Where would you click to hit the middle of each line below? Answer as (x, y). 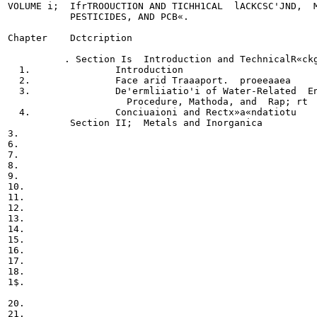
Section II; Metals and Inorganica (135, 122)
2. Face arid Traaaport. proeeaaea (149, 80)
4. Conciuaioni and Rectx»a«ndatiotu (152, 112)
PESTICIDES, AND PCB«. (98, 16)
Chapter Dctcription (70, 38)
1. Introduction (96, 69)
